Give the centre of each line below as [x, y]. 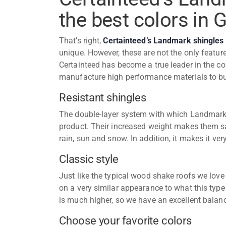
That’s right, [81, 40]
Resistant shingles [103, 97]
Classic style [89, 159]
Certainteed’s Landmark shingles [163, 40]
